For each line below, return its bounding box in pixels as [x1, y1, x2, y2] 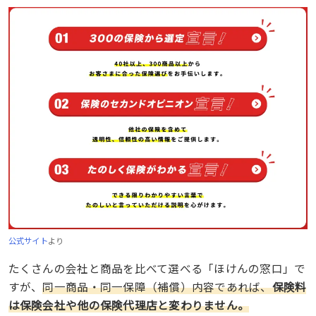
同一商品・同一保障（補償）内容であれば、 [42, 278, 272, 294]
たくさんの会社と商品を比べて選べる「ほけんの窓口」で [8, 260, 306, 276]
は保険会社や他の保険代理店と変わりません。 [8, 296, 250, 312]
